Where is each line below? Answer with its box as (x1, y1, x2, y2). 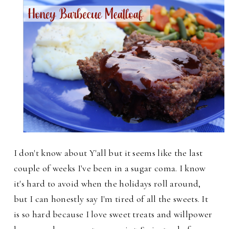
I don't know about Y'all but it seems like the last (13, 147, 203, 159)
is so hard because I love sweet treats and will (13, 209, 188, 220)
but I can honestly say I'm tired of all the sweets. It (13, 193, 209, 205)
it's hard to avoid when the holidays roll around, (13, 178, 201, 190)
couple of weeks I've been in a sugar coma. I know (13, 163, 206, 174)
